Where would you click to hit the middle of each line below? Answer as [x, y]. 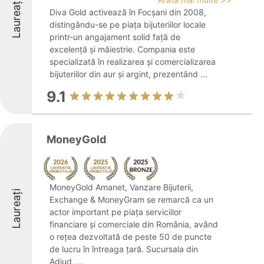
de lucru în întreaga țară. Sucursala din [124, 249]
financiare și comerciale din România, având [134, 224]
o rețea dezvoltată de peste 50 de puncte [131, 237]
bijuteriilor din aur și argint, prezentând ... [128, 74]
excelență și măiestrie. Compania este [122, 49]
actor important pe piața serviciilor [115, 212]
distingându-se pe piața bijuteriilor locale [128, 24]
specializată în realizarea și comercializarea [133, 62]
